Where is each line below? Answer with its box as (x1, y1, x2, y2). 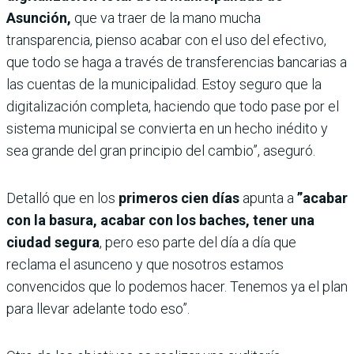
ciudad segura (6, 234, 100, 251)
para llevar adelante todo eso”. (6, 300, 190, 318)
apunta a (239, 190, 294, 207)
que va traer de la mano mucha (71, 9, 261, 27)
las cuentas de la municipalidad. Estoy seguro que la (6, 76, 322, 93)
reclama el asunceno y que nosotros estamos (6, 256, 284, 273)
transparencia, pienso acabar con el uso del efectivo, (6, 32, 326, 49)
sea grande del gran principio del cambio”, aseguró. (6, 142, 315, 160)
